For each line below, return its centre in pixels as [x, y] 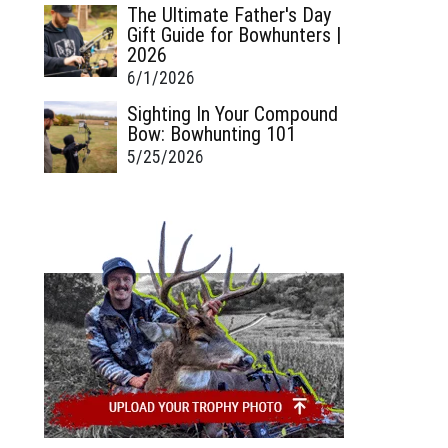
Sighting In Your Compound [232, 113]
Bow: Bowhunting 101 [211, 133]
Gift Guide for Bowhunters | [233, 34]
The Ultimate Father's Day [228, 14]
